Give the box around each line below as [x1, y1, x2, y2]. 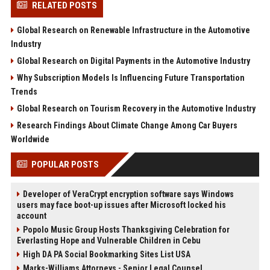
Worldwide [10, 134, 49, 145]
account [16, 211, 46, 221]
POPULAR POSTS [31, 159, 99, 171]
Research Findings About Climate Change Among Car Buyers [16, 121, 237, 131]
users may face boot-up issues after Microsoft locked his [16, 200, 226, 210]
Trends [10, 87, 37, 97]
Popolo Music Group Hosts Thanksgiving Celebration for [22, 225, 230, 235]
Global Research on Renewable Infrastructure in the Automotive [16, 25, 250, 36]
